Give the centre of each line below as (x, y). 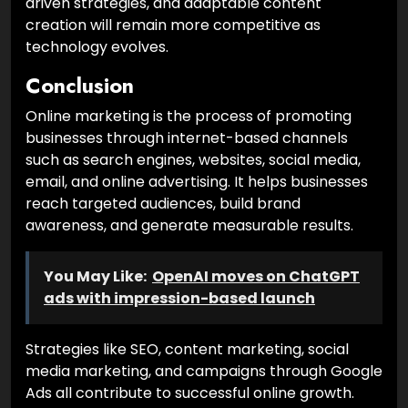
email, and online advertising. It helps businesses (197, 181)
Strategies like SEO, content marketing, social (187, 349)
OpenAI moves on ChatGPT (256, 276)
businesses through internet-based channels (187, 138)
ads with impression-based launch (179, 298)
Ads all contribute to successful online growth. (190, 393)
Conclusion (80, 85)
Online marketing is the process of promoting (189, 116)
